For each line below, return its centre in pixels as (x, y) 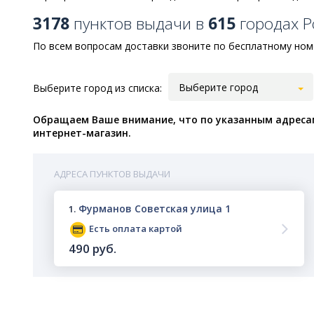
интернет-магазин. (82, 133)
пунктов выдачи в (139, 24)
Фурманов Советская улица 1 (155, 209)
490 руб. (93, 248)
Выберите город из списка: (97, 88)
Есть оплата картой (135, 229)
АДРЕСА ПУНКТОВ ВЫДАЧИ (112, 174)
